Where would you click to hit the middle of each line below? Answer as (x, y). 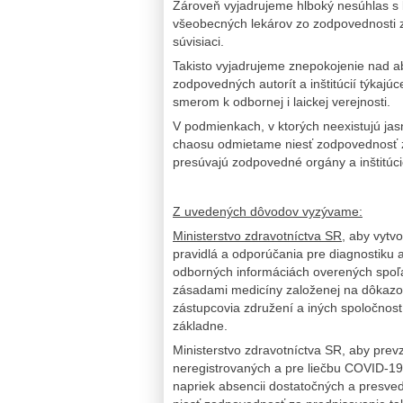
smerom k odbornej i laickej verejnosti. (282, 102)
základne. (200, 325)
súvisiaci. (198, 42)
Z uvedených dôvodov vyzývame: (268, 211)
